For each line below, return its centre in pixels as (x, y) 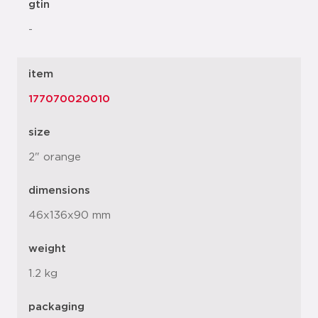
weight (47, 249)
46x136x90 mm (70, 216)
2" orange (55, 158)
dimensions (59, 191)
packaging (56, 307)
